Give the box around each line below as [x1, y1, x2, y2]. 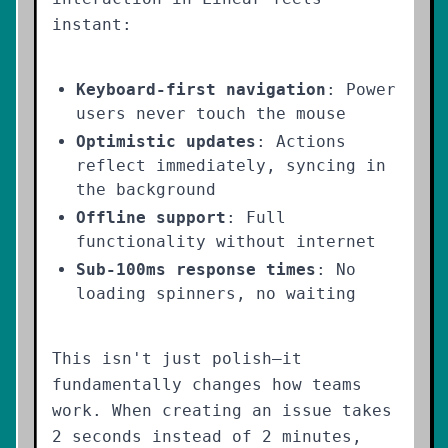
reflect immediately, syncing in [76, 156, 386, 175]
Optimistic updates [76, 132, 256, 151]
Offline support [76, 208, 226, 227]
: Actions [256, 132, 346, 151]
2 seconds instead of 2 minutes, [52, 427, 362, 446]
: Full [226, 208, 286, 227]
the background [76, 180, 216, 199]
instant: [52, 15, 132, 34]
